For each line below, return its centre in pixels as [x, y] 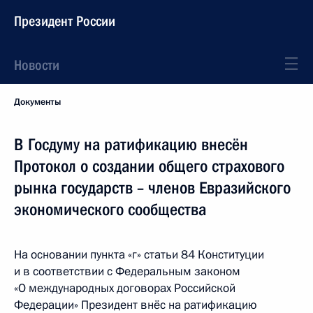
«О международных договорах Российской [125, 288]
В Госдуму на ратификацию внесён [131, 145]
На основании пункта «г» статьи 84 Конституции [139, 255]
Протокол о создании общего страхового [149, 166]
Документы [37, 102]
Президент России [65, 21]
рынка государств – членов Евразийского [152, 188]
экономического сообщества [110, 210]
